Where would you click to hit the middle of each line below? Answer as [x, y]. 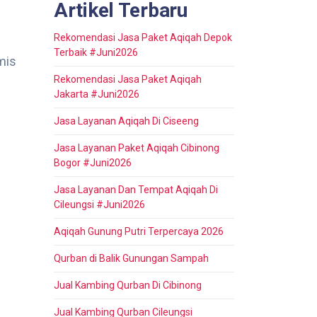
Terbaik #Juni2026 [96, 52]
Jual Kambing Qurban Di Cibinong [128, 285]
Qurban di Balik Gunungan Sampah [131, 258]
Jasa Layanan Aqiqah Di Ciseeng [126, 121]
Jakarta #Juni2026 [97, 94]
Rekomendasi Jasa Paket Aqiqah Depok [143, 38]
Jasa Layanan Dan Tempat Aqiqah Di [136, 190]
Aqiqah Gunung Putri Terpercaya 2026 [139, 231]
